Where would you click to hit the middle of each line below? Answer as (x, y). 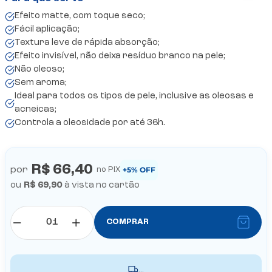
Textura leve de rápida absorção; (87, 42)
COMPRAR (128, 222)
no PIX (108, 169)
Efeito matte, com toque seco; (80, 16)
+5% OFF (139, 169)
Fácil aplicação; (47, 29)
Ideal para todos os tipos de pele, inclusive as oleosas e (134, 96)
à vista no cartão (102, 185)
